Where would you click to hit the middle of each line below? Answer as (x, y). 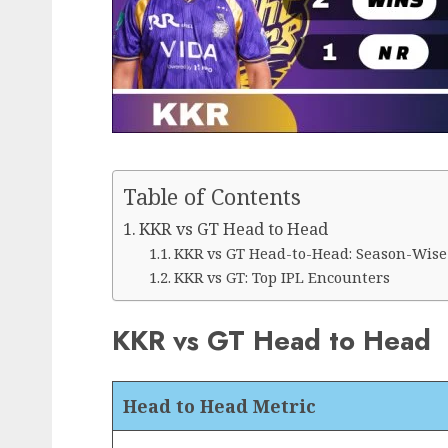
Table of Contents (212, 197)
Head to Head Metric (219, 405)
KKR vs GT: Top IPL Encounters (281, 277)
